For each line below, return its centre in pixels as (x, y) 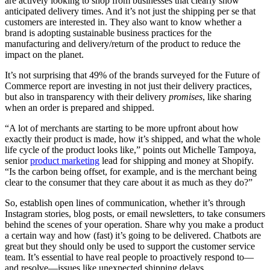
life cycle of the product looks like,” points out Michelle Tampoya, (130, 149)
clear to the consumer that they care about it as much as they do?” (129, 182)
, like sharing (227, 96)
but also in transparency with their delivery (87, 96)
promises (186, 96)
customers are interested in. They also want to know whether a (123, 22)
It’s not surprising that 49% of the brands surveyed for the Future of (132, 75)
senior (17, 160)
